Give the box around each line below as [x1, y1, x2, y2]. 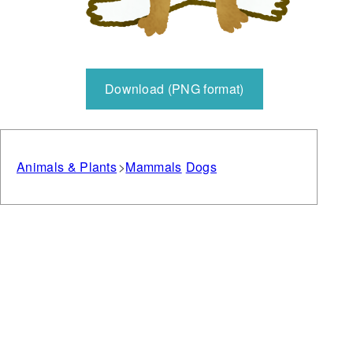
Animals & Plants [17, 157, 117, 176]
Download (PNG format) [104, 79, 244, 98]
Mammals [125, 157, 182, 176]
